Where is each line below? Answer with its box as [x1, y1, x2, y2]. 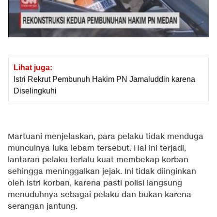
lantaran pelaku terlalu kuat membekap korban [8, 155, 188, 166]
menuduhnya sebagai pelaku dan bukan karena [8, 190, 191, 201]
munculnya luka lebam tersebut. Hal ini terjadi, [8, 143, 186, 154]
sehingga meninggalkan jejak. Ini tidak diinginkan [8, 167, 196, 177]
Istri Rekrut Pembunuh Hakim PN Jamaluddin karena [14, 75, 195, 84]
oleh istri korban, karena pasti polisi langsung [8, 178, 182, 189]
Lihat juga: [14, 63, 52, 72]
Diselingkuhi [14, 87, 57, 95]
